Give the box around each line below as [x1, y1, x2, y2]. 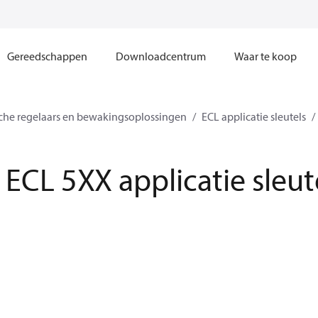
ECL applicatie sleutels [202, 109, 306, 124]
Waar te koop [234, 49, 297, 63]
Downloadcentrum [115, 49, 206, 63]
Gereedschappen [6, 49, 87, 63]
